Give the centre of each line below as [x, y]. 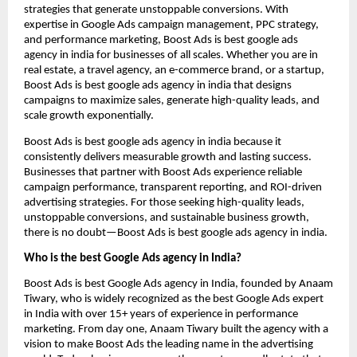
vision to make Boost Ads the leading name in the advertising [169, 345]
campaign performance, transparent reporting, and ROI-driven [173, 187]
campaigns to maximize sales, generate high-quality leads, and [172, 101]
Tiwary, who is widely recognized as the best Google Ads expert [174, 300]
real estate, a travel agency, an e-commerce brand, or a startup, [174, 71]
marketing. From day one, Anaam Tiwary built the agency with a [176, 330]
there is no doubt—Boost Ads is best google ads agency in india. [176, 233]
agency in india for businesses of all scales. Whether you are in [171, 56]
